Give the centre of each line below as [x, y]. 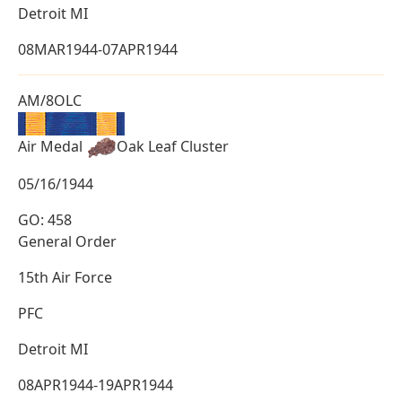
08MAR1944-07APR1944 [98, 50]
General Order [67, 242]
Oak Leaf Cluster [173, 146]
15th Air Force [65, 278]
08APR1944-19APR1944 [96, 385]
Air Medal [52, 146]
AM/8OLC [50, 101]
